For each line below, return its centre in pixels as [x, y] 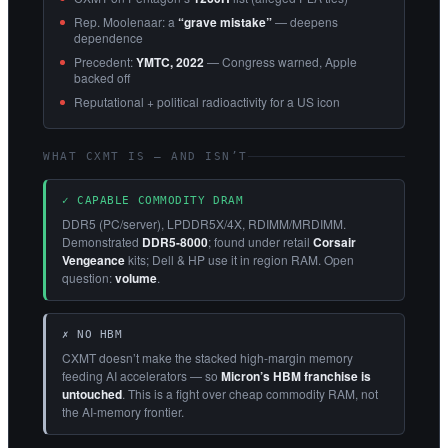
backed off [102, 77]
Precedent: [105, 61]
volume [136, 277]
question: [88, 277]
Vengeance [93, 259]
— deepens [305, 21]
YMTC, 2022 [170, 61]
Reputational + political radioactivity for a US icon [207, 101]
